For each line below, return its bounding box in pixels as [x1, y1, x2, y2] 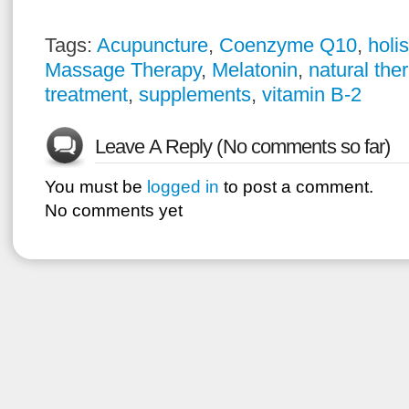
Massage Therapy [45, 58, 201, 81]
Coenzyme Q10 [219, 34, 357, 57]
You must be [45, 177, 147, 196]
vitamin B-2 [262, 83, 362, 106]
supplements [139, 83, 251, 106]
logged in [147, 177, 219, 196]
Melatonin [212, 58, 298, 81]
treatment [45, 83, 128, 106]
